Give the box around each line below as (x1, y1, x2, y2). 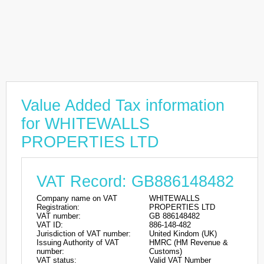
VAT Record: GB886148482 (37, 173, 234, 190)
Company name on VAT (37, 194, 117, 203)
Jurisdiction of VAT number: (37, 229, 131, 238)
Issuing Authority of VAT (37, 238, 119, 247)
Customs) (149, 247, 182, 256)
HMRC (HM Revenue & (149, 238, 228, 247)
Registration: (37, 203, 80, 212)
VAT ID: (37, 220, 63, 229)
